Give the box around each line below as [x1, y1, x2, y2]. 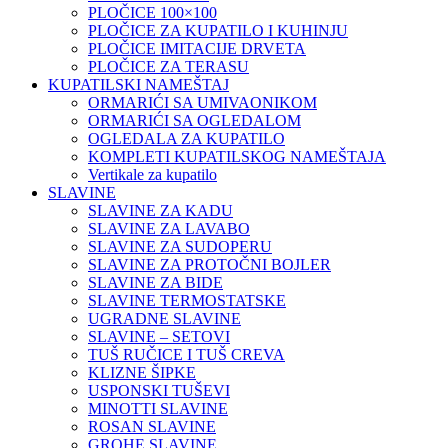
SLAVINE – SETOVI [88, 328, 230, 345]
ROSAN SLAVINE [88, 418, 216, 435]
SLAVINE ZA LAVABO [88, 220, 250, 237]
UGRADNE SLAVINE [88, 310, 241, 327]
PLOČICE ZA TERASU [88, 58, 249, 75]
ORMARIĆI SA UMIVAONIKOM [88, 94, 317, 111]
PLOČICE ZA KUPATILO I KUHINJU [88, 22, 348, 39]
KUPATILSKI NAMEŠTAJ [48, 76, 229, 93]
